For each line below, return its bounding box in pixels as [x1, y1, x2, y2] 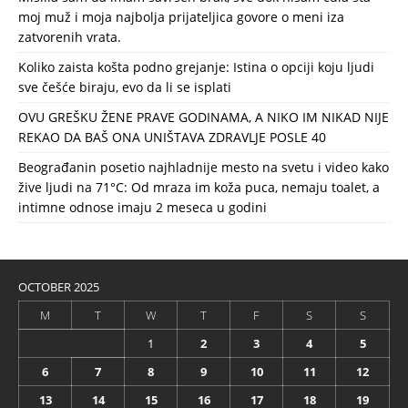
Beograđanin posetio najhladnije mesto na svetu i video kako [18, 158, 389, 176]
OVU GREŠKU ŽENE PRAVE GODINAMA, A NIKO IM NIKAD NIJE [18, 107, 389, 126]
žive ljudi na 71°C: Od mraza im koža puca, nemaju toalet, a [18, 178, 380, 196]
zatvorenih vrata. [18, 27, 121, 46]
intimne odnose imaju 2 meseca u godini [18, 198, 267, 216]
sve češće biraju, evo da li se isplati [18, 77, 231, 96]
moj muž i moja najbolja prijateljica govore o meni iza [18, 7, 344, 25]
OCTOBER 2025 [18, 278, 99, 295]
